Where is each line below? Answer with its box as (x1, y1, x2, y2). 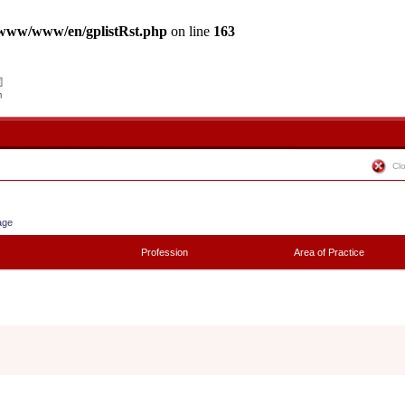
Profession (141, 247, 188, 258)
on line (167, 24, 213, 39)
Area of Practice (294, 247, 364, 258)
